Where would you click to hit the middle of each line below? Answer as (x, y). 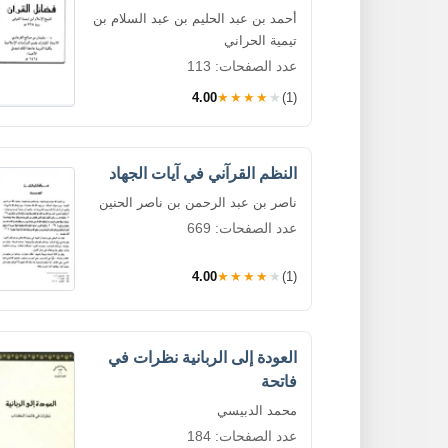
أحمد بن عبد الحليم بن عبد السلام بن (195, 18)
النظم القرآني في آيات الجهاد (203, 173)
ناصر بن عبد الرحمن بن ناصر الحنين (198, 202)
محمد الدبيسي (257, 410)
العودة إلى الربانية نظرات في (202, 357)
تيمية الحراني (260, 40)
